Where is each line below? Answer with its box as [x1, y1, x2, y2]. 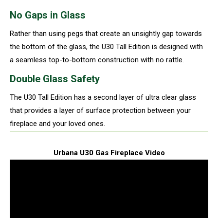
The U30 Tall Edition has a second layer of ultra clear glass [10, 92, 196, 102]
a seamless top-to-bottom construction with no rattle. [10, 55, 184, 64]
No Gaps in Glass [10, 9, 86, 21]
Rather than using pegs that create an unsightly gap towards [10, 29, 202, 38]
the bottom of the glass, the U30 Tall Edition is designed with [10, 42, 203, 51]
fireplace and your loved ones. [10, 119, 105, 128]
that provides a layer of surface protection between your [10, 106, 191, 115]
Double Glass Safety [10, 73, 100, 85]
